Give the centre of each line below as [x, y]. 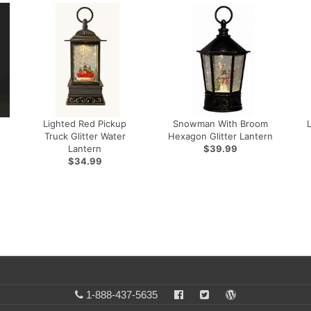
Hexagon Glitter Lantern [220, 136]
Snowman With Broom [220, 124]
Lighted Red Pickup [85, 124]
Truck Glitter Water [85, 136]
